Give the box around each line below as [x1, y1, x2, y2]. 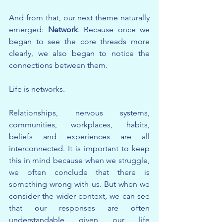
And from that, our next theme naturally [9, 13, 150, 23]
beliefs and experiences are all [9, 132, 150, 142]
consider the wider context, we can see [9, 191, 150, 201]
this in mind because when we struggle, [9, 156, 150, 166]
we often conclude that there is [9, 167, 150, 177]
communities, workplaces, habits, [9, 120, 150, 130]
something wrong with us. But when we [9, 179, 150, 189]
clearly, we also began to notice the [9, 49, 150, 58]
